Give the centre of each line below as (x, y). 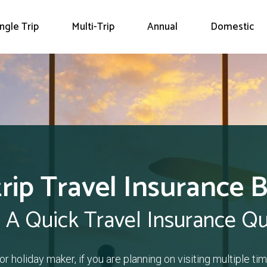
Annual (162, 27)
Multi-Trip (93, 27)
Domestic (232, 27)
